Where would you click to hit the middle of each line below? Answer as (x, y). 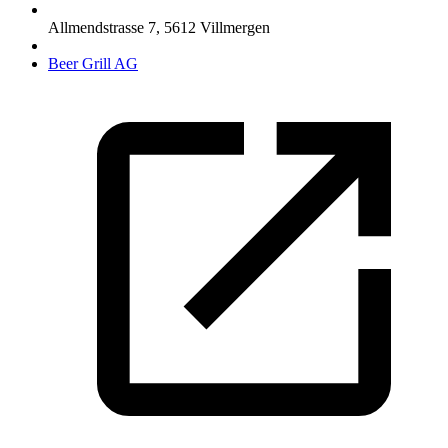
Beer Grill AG (93, 63)
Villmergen (235, 27)
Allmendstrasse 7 (102, 27)
